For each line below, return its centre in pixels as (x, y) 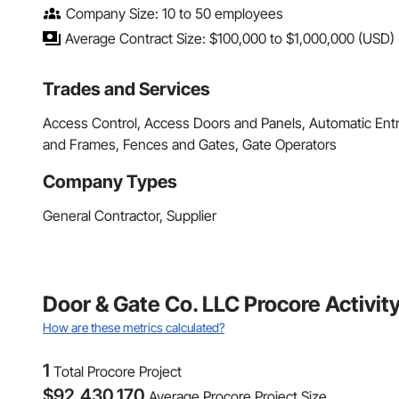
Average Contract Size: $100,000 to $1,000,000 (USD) (230, 39)
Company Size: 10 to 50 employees (175, 14)
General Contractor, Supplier (130, 216)
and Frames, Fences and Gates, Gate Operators (190, 145)
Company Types (110, 182)
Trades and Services (126, 90)
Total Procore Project (118, 372)
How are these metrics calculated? (134, 328)
